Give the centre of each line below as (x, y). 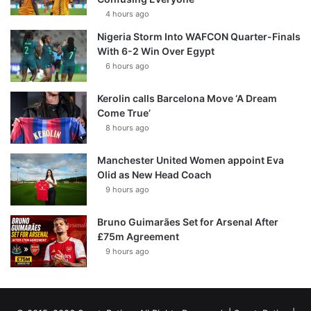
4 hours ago (127, 14)
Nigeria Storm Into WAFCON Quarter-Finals (199, 37)
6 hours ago (127, 66)
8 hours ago (127, 128)
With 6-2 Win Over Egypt (156, 51)
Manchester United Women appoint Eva (191, 160)
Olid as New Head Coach (154, 175)
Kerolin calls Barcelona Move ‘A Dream (187, 99)
